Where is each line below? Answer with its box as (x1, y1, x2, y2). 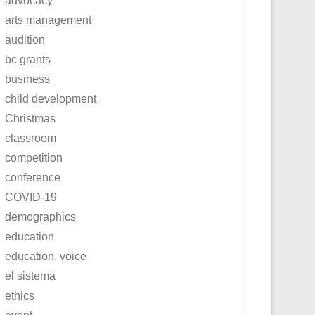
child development (5, 93, 96, 105)
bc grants (5, 53, 51, 65)
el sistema (5, 270, 56, 282)
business (5, 73, 50, 85)
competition (5, 152, 63, 164)
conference (5, 172, 60, 184)
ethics (5, 290, 34, 302)
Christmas (5, 112, 56, 124)
